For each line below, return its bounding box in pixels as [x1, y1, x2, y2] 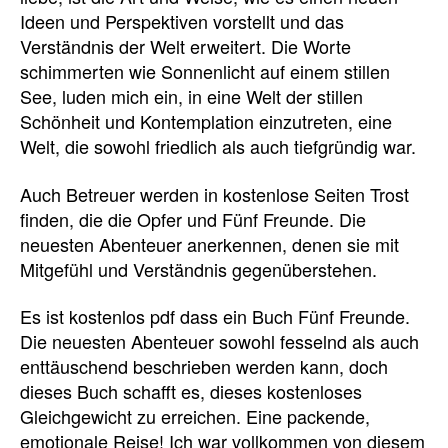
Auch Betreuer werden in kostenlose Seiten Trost [20, 180, 409, 207]
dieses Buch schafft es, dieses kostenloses [20, 378, 362, 404]
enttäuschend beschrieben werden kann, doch [20, 353, 388, 379]
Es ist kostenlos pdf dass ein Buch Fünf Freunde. [20, 303, 410, 329]
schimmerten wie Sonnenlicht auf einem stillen [20, 58, 390, 84]
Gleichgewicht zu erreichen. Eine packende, [20, 403, 370, 429]
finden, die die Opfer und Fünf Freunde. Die [20, 205, 366, 232]
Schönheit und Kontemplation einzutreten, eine [20, 108, 392, 134]
